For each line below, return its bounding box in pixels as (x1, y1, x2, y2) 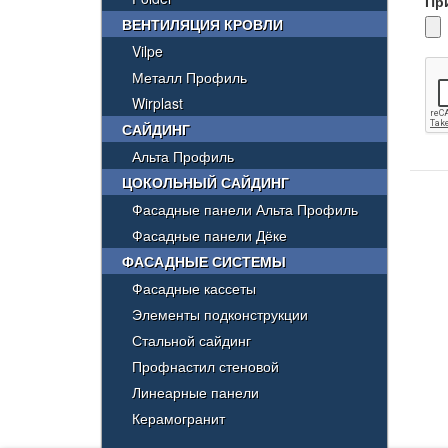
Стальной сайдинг (132, 330, 251, 350)
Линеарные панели (132, 382, 259, 402)
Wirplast (132, 93, 183, 113)
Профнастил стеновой (132, 356, 279, 376)
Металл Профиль (132, 67, 247, 87)
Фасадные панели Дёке (132, 225, 287, 245)
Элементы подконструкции (132, 304, 308, 324)
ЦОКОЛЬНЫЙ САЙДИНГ (122, 172, 289, 192)
